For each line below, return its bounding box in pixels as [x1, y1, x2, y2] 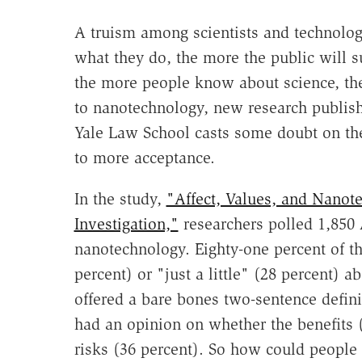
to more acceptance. [74, 148, 215, 168]
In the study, [74, 189, 166, 209]
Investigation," [74, 214, 179, 234]
